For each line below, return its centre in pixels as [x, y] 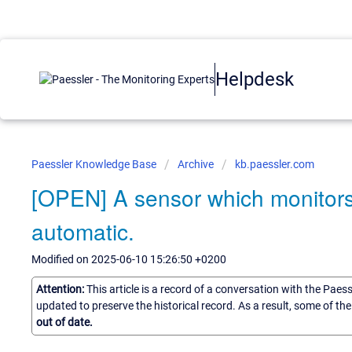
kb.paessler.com [275, 164]
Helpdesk [255, 79]
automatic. [83, 231]
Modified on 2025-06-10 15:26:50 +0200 [129, 259]
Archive [196, 164]
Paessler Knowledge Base [95, 164]
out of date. [64, 322]
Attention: [61, 289]
